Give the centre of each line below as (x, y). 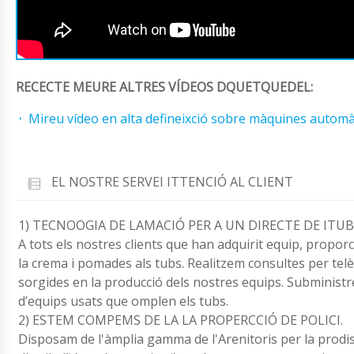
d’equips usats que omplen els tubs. (123, 301)
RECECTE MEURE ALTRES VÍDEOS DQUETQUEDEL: (164, 87)
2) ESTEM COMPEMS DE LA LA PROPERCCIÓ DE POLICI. (181, 320)
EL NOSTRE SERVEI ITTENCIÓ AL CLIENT (172, 182)
